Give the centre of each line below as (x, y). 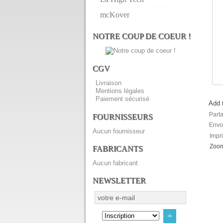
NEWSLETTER (119, 180)
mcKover (115, 14)
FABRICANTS (118, 148)
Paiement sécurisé (122, 99)
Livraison (109, 83)
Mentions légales (120, 91)
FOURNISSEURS (123, 116)
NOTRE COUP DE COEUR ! (142, 36)
